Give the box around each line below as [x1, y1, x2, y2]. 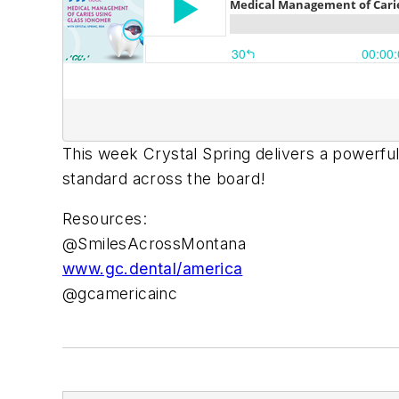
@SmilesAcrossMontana [62, 234, 246, 254]
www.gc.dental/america [62, 259, 243, 279]
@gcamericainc [62, 284, 178, 304]
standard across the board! [62, 168, 266, 188]
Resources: [62, 209, 147, 229]
